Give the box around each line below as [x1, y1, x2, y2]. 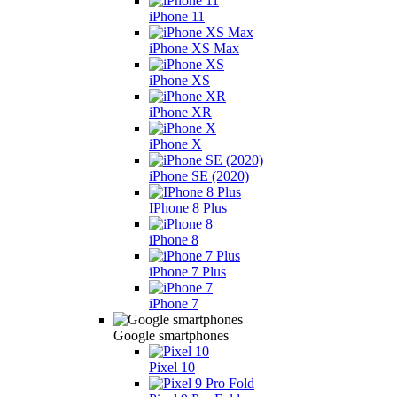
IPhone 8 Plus [149, 199, 227, 215]
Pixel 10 [149, 359, 195, 375]
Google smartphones [113, 327, 229, 343]
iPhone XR [149, 104, 212, 120]
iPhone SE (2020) [149, 167, 249, 183]
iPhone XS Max [149, 40, 239, 56]
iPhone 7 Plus [149, 263, 226, 279]
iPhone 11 [149, 8, 205, 24]
